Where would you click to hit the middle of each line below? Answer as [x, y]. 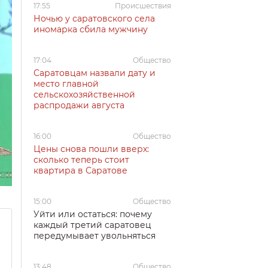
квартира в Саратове [80, 170]
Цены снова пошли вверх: [91, 149]
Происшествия [143, 6]
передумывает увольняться [95, 236]
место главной [66, 84]
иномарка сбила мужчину [91, 29]
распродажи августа [79, 105]
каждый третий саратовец [92, 225]
